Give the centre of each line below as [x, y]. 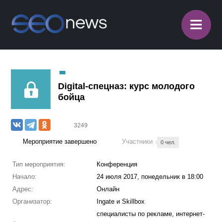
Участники [139, 141]
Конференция [117, 164]
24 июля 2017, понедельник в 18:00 [150, 177]
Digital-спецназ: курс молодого [127, 86]
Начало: [24, 177]
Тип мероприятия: [39, 164]
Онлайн [108, 189]
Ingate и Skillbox [120, 201]
